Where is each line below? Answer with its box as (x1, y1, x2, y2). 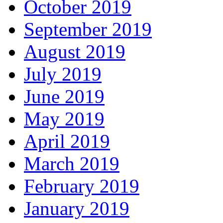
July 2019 (24, 63, 102, 85)
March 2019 (24, 153, 119, 175)
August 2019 (24, 41, 125, 63)
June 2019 (24, 86, 105, 108)
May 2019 (24, 108, 105, 130)
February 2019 (24, 175, 139, 197)
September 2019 (24, 18, 152, 40)
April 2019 (24, 130, 110, 152)
